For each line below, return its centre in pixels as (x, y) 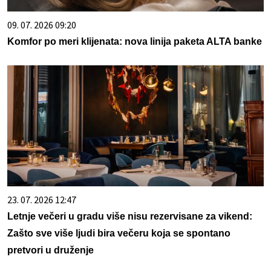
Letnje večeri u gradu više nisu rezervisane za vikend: (130, 217)
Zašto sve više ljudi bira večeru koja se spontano (119, 233)
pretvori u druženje (51, 250)
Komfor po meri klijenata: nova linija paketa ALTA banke (135, 42)
